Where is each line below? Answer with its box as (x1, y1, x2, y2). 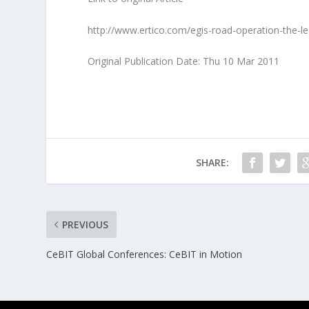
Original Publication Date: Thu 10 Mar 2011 (88, 54, 280, 68)
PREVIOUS (62, 217, 109, 231)
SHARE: (195, 155, 229, 169)
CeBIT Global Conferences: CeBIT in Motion (46, 247, 243, 261)
